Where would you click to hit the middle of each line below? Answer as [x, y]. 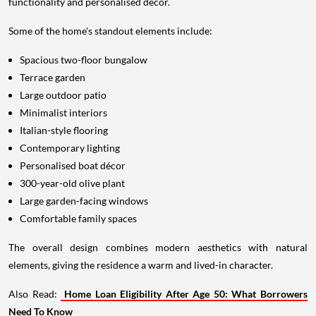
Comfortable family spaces [78, 219]
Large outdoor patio [63, 95]
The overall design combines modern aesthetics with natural [158, 248]
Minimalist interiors [63, 113]
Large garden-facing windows [84, 201]
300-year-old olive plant [72, 183]
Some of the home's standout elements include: [110, 31]
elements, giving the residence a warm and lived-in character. [141, 265]
